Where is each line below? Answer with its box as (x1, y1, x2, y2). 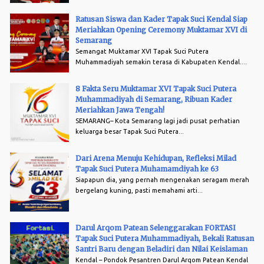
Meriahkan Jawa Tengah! (75, 105, 164, 114)
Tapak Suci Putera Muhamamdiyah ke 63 (75, 164, 219, 173)
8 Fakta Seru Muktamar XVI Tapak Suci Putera (75, 84, 236, 93)
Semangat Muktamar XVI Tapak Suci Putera (75, 47, 209, 55)
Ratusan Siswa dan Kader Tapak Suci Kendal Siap (75, 14, 247, 24)
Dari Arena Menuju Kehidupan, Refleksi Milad (75, 153, 236, 163)
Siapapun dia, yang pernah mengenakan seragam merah (75, 176, 249, 183)
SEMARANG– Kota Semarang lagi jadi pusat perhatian (75, 117, 240, 124)
